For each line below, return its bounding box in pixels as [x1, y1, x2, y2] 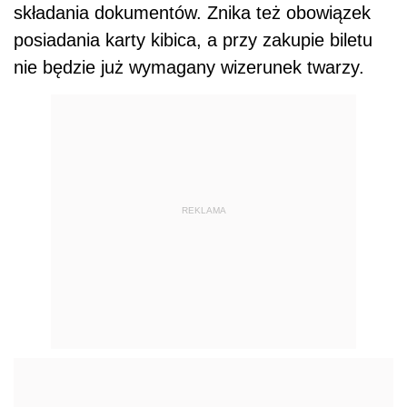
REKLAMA [181, 204, 226, 215]
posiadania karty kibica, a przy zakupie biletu [14, 30, 372, 51]
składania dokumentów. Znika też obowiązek [14, 3, 371, 24]
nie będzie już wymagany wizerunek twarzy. [14, 57, 364, 78]
